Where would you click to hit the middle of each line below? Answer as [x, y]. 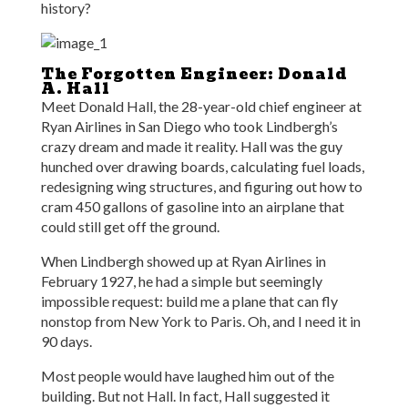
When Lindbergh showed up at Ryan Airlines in [183, 261]
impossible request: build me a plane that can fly [189, 301]
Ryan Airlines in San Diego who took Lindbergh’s [189, 126]
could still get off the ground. [130, 226]
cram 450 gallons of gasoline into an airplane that [192, 206]
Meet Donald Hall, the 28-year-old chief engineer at [201, 106]
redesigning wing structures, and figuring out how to [201, 186]
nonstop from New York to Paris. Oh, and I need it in [200, 321]
